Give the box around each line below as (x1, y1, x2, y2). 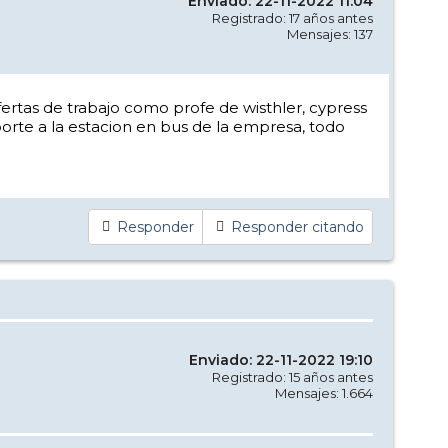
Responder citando (231, 218, 364, 236)
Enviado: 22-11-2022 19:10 (189, 350, 373, 369)
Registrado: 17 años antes (212, 9, 373, 26)
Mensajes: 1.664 (275, 384, 373, 401)
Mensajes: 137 (287, 25, 373, 42)
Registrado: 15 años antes (212, 368, 373, 385)
